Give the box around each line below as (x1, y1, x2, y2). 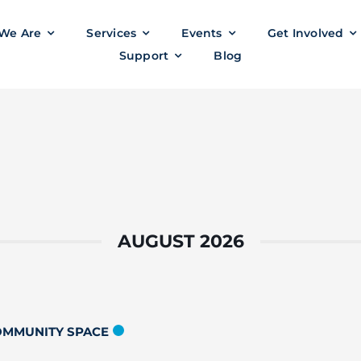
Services (86, 26, 137, 40)
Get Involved (267, 26, 344, 40)
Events (181, 26, 222, 40)
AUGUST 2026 (117, 230, 244, 252)
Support (118, 48, 169, 63)
